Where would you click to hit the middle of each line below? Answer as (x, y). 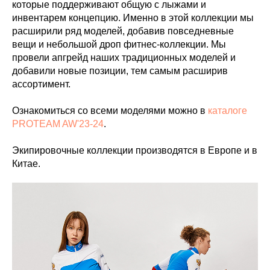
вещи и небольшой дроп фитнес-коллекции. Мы (119, 44)
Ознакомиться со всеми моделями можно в (110, 111)
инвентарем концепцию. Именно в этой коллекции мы (133, 18)
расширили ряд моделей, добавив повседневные (123, 31)
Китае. (26, 164)
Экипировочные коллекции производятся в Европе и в (135, 150)
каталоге (228, 111)
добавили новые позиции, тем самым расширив (120, 71)
